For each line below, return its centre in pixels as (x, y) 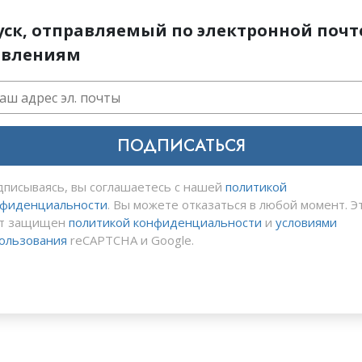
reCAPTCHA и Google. (130, 240)
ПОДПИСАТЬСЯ (181, 146)
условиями (306, 223)
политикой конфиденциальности (165, 223)
